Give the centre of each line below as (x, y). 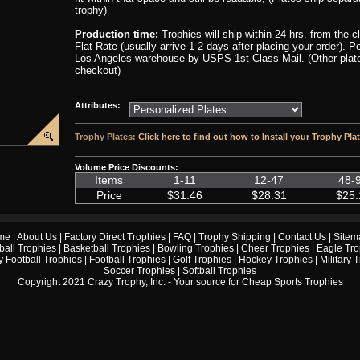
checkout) (98, 70)
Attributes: (101, 105)
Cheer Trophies (275, 248)
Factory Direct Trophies (115, 237)
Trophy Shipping (234, 237)
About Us (37, 237)
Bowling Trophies (196, 248)
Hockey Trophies (275, 260)
